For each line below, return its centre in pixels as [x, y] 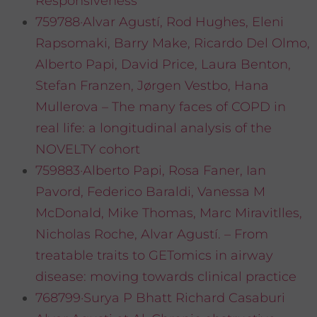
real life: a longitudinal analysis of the [154, 128]
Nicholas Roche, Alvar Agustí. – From [152, 235]
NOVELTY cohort [88, 150]
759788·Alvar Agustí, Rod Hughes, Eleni [160, 22]
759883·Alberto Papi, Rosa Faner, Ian [151, 171]
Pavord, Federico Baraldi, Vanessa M [150, 192]
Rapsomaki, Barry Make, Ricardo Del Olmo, [173, 44]
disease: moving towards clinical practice [166, 277]
